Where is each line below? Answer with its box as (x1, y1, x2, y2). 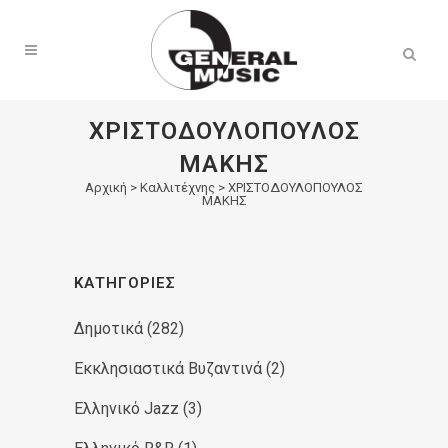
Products (83, 12, 147, 31)
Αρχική (85, 180, 127, 195)
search (83, 28, 130, 47)
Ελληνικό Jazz (74, 399, 179, 418)
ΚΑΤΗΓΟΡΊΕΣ (74, 274, 176, 292)
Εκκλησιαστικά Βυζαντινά (74, 359, 262, 378)
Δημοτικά (74, 319, 143, 338)
